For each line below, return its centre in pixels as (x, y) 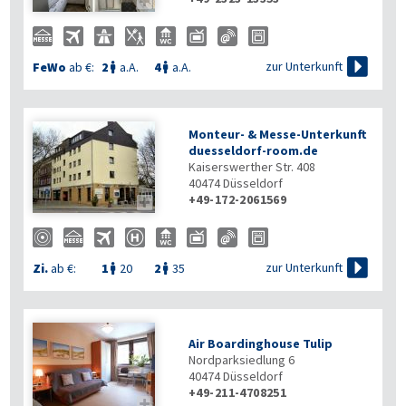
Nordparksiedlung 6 (242, 360)
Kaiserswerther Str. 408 (252, 167)
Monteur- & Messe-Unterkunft (278, 134)
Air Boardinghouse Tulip (261, 343)
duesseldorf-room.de (253, 150)
